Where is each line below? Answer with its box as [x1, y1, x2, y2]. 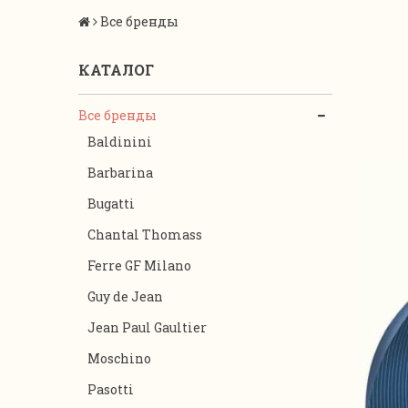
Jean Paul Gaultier [87, 319, 207, 336]
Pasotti [87, 381, 134, 398]
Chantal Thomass [87, 226, 202, 243]
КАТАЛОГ [78, 60, 154, 79]
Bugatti [87, 195, 135, 212]
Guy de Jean [87, 288, 163, 305]
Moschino [87, 350, 151, 367]
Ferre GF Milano [87, 257, 191, 274]
